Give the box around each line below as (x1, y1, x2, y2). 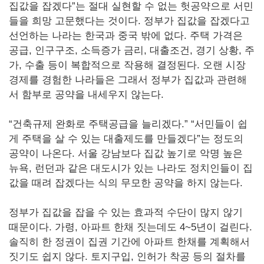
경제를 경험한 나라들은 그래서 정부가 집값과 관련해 (9, 74, 247, 85)
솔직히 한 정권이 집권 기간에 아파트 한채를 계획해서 (9, 236, 250, 247)
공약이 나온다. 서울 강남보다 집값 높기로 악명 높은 (9, 147, 243, 159)
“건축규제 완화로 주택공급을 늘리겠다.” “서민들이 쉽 (9, 118, 247, 130)
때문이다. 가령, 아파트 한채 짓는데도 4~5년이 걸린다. (9, 221, 252, 233)
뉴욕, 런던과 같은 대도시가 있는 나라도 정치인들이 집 (9, 162, 253, 174)
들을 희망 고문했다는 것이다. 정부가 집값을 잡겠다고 (9, 15, 250, 27)
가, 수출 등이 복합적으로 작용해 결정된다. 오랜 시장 (9, 59, 246, 71)
